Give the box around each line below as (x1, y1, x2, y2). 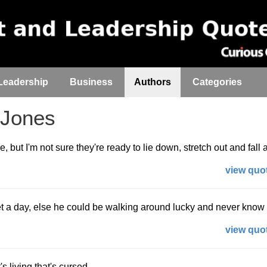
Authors (134, 77, 171, 87)
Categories (193, 77, 242, 87)
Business (70, 77, 113, 87)
